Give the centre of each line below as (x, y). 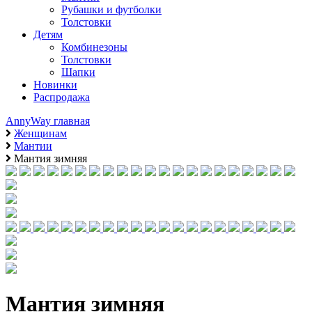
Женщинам (40, 133)
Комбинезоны (94, 47)
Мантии (33, 146)
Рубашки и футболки (111, 9)
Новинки (55, 85)
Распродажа (62, 97)
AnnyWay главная (48, 121)
